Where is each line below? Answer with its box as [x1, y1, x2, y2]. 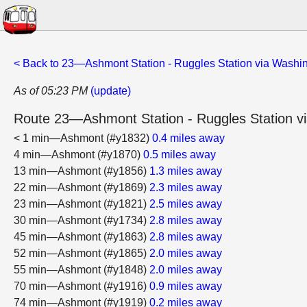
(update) [90, 85, 131, 97]
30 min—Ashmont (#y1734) [14, 214, 149, 226]
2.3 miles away [149, 182, 222, 193]
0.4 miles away [152, 132, 225, 144]
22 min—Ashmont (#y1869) [14, 182, 149, 193]
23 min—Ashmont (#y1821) [14, 198, 149, 210]
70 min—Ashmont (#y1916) [14, 280, 149, 292]
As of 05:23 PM [14, 85, 88, 97]
